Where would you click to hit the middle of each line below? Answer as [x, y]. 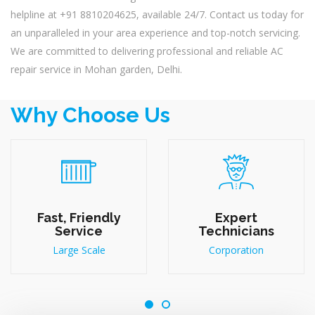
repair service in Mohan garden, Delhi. [96, 70]
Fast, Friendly [79, 218]
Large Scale [79, 250]
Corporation [236, 250]
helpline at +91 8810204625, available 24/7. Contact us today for [157, 15]
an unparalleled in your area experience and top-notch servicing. [155, 33]
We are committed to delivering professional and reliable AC [147, 51]
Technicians [236, 231]
